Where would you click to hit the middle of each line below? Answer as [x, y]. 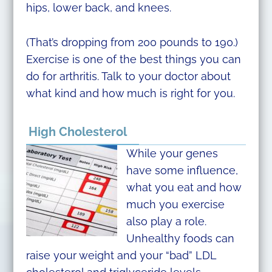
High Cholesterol [77, 131]
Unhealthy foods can [180, 238]
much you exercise [175, 204]
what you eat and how [183, 187]
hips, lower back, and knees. [98, 8]
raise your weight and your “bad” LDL [121, 255]
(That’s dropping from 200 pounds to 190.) [132, 42]
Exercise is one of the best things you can [133, 59]
